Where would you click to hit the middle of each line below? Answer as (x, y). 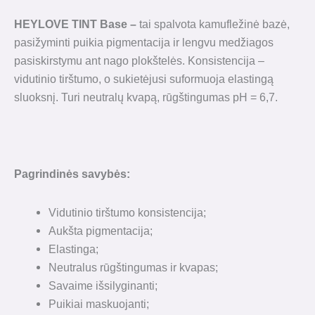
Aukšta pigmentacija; (101, 230)
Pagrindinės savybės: (72, 174)
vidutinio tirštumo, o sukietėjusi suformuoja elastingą (144, 78)
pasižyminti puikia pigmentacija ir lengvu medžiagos (144, 42)
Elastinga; (74, 249)
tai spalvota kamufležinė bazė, (214, 24)
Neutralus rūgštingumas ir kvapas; (134, 267)
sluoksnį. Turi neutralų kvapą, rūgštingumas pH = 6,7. (146, 97)
